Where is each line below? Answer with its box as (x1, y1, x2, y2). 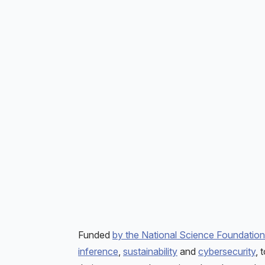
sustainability (123, 245, 177, 257)
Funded (78, 228, 112, 241)
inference (78, 245, 118, 257)
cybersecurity (198, 245, 256, 257)
